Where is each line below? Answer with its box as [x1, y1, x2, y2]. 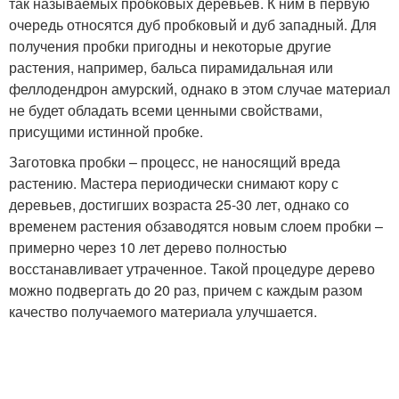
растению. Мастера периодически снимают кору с [9, 173, 338, 193]
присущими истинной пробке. [9, 121, 203, 142]
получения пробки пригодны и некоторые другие [9, 36, 331, 56]
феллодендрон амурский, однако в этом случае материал [9, 78, 390, 99]
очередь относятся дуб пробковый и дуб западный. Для [9, 14, 377, 35]
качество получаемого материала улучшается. [9, 301, 317, 322]
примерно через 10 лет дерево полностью [9, 237, 287, 257]
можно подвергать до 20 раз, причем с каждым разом [9, 280, 362, 300]
